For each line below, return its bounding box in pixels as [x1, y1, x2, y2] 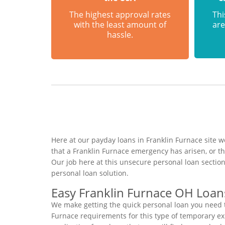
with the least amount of [73, 19, 166, 30]
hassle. [106, 29, 133, 40]
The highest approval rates [69, 9, 171, 20]
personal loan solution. [51, 168, 129, 178]
